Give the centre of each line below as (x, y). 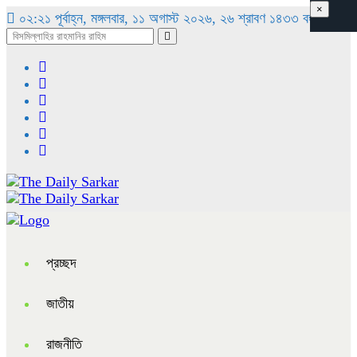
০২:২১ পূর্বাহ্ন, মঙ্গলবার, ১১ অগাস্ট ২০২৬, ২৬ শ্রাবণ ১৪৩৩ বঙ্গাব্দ (169, 18)
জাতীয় (60, 304)
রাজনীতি (64, 344)
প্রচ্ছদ (61, 263)
